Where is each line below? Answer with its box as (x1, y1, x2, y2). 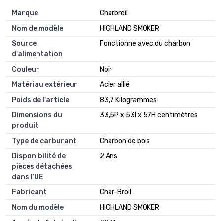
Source (12, 39, 37, 48)
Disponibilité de (12, 152, 66, 161)
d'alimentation (12, 50, 63, 59)
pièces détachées (12, 162, 72, 171)
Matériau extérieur (12, 80, 77, 89)
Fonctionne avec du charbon (100, 39, 190, 48)
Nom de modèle (12, 24, 63, 33)
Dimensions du (12, 111, 62, 120)
